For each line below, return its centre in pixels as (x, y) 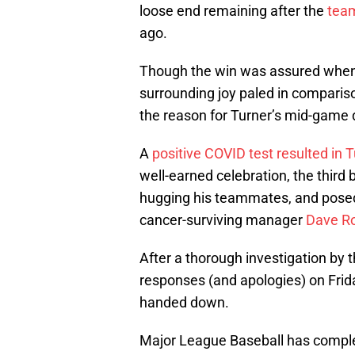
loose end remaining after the (233, 11)
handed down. (184, 303)
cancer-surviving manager (223, 220)
